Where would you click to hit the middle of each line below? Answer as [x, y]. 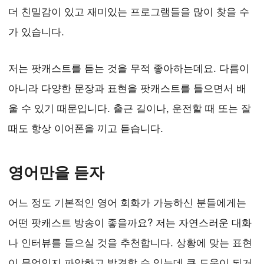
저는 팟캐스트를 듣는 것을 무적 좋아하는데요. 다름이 [129, 68]
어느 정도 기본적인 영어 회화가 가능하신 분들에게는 [127, 202]
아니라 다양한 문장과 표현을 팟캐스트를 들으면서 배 [127, 88]
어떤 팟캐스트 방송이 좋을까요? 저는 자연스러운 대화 [130, 222]
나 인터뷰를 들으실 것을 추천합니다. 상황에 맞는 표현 [130, 242]
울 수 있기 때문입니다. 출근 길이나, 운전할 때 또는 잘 [130, 108]
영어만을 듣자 [56, 173]
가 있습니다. [36, 31]
